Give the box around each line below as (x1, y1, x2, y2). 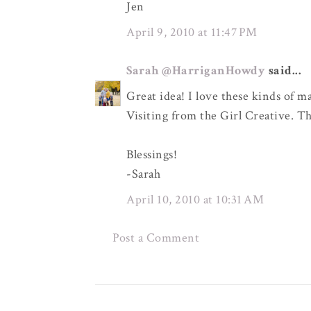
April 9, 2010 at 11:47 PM (126, 24, 258, 40)
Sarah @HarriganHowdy (126, 62, 265, 78)
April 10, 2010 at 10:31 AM (126, 192, 264, 208)
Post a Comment (112, 230, 199, 246)
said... (265, 62, 301, 78)
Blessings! (126, 146, 177, 162)
